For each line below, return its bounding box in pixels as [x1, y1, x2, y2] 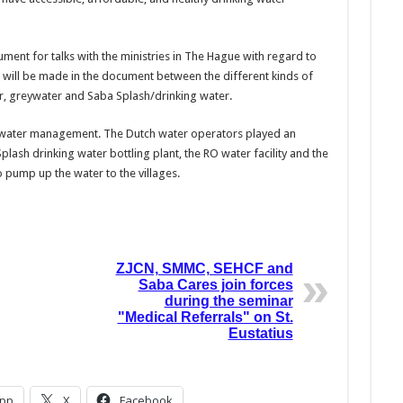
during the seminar [164, 293, 293, 309]
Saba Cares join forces [138, 277, 293, 293]
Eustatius [228, 326, 293, 342]
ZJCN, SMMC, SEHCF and [115, 261, 293, 277]
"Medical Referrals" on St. [117, 309, 293, 326]
